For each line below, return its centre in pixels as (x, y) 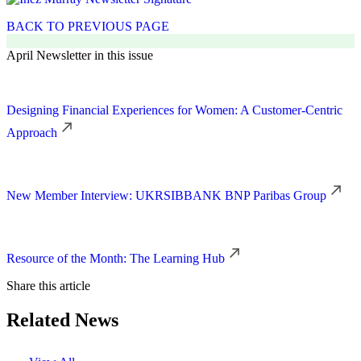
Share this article (48, 285)
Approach (32, 132)
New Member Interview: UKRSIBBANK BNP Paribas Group (166, 195)
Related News (62, 320)
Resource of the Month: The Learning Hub (116, 258)
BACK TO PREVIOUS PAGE (88, 26)
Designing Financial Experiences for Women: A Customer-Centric (174, 110)
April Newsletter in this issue (80, 55)
